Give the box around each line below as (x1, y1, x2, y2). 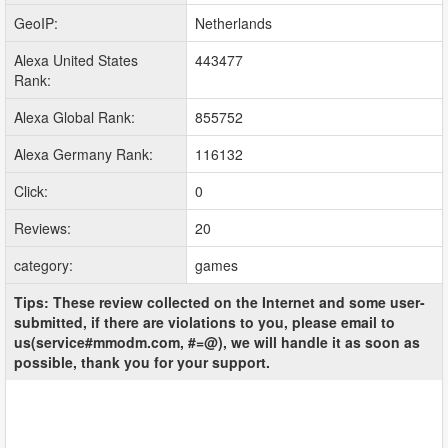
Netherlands (195, 13, 272, 34)
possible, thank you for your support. (14, 352, 270, 373)
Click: (14, 181, 48, 202)
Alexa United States (14, 50, 138, 71)
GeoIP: (14, 13, 58, 34)
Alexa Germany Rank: (14, 144, 153, 165)
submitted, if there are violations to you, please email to (14, 312, 395, 333)
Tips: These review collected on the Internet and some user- (14, 292, 425, 313)
